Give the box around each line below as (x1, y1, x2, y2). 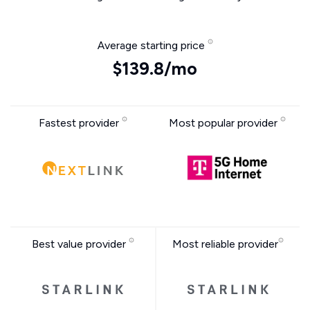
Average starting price (97, 39, 208, 52)
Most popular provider (169, 116, 280, 129)
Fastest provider (38, 116, 122, 129)
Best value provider (31, 237, 129, 250)
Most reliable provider (172, 237, 278, 250)
